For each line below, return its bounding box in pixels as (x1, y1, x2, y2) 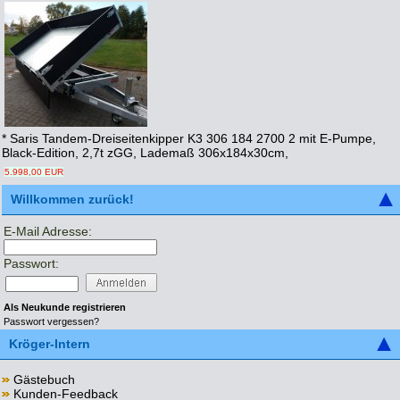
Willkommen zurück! (11, 192, 134, 207)
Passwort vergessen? (4, 315, 99, 327)
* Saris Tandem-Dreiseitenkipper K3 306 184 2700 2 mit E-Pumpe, (2, 131, 376, 146)
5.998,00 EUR (4, 167, 63, 178)
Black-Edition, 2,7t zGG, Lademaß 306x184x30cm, (2, 146, 288, 161)
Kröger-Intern (9, 337, 90, 352)
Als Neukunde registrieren (4, 301, 126, 312)
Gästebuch (13, 372, 75, 387)
